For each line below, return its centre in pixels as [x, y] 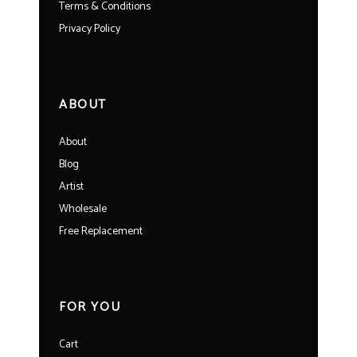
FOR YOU [90, 307]
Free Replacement [101, 231]
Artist [71, 186]
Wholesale [83, 209]
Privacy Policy [90, 29]
